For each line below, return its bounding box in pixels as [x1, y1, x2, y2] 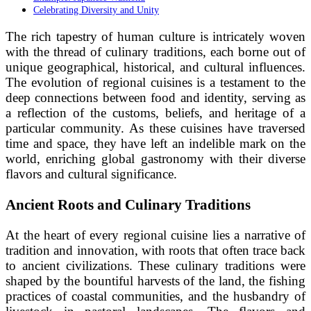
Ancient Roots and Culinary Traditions [6, 196, 251, 213]
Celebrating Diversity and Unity [33, 4, 159, 16]
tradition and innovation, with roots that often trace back [6, 242, 305, 258]
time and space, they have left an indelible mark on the [6, 136, 305, 151]
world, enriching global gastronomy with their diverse [6, 151, 305, 167]
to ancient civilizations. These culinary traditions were [6, 258, 305, 273]
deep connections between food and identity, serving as [6, 90, 305, 106]
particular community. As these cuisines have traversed [6, 121, 305, 136]
